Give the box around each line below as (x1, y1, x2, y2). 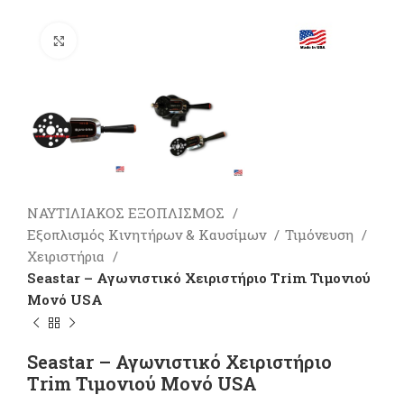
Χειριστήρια (27, 247, 108, 266)
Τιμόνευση (285, 225, 357, 244)
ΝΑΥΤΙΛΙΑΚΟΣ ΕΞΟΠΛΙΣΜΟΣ (27, 204, 228, 223)
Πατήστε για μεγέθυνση (77, 32, 234, 50)
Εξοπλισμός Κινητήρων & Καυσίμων (27, 225, 270, 244)
